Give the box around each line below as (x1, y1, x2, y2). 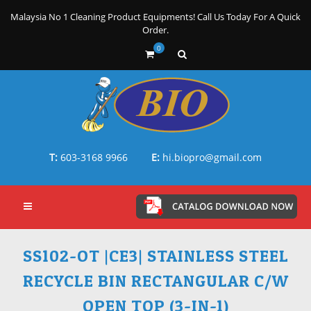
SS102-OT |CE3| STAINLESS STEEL (22, 245, 289, 266)
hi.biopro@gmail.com (162, 151, 262, 164)
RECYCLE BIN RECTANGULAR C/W (22, 270, 289, 291)
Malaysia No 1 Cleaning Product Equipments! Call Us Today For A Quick (10, 10, 301, 23)
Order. (142, 24, 169, 36)
